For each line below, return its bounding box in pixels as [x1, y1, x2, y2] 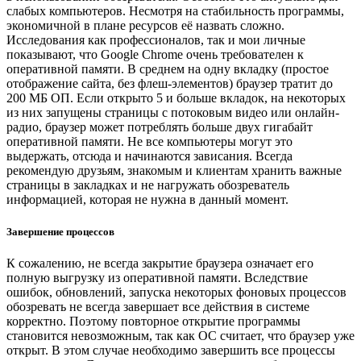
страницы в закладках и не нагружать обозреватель [6, 178, 289, 193]
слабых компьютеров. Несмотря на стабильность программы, [6, 4, 344, 19]
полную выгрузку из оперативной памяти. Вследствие [6, 270, 308, 284]
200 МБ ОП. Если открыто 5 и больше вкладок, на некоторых [6, 91, 346, 106]
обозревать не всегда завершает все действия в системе [6, 299, 309, 313]
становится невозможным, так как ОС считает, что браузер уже [6, 328, 355, 342]
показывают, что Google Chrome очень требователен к [6, 48, 304, 62]
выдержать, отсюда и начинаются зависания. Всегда [6, 149, 293, 164]
